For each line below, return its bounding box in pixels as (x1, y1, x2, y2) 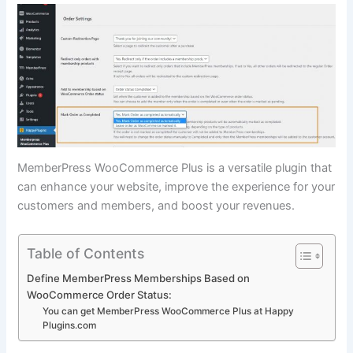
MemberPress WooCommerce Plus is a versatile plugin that (17, 161, 333, 176)
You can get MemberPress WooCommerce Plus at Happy (43, 305, 295, 317)
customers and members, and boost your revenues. (17, 199, 295, 214)
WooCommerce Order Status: (26, 288, 172, 301)
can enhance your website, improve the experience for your (17, 180, 336, 195)
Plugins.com (43, 319, 97, 331)
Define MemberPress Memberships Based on (26, 271, 250, 284)
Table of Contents (26, 244, 144, 262)
